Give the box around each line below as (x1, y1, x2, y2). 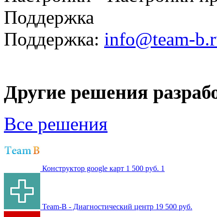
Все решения (4, 113, 108, 134)
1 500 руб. (126, 164, 161, 172)
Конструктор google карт (42, 164, 124, 172)
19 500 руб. (155, 202, 192, 211)
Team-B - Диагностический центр (42, 202, 154, 211)
